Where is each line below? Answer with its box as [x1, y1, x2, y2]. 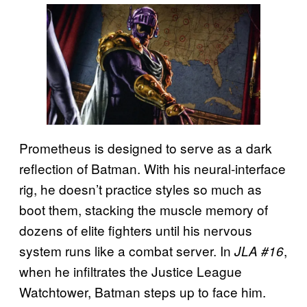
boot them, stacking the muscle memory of [19, 199, 268, 219]
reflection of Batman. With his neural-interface [19, 158, 286, 177]
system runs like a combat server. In [19, 241, 234, 260]
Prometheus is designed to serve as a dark [19, 138, 272, 157]
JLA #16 [234, 241, 284, 260]
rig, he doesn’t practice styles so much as [19, 179, 262, 198]
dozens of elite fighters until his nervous [19, 220, 252, 239]
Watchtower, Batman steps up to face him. [19, 282, 266, 301]
